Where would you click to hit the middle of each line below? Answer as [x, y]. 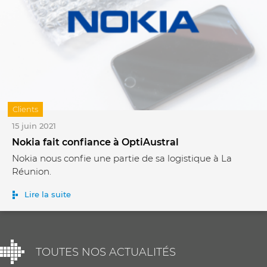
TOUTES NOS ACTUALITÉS [106, 252]
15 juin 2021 [34, 126]
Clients [25, 109]
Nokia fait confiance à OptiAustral [95, 142]
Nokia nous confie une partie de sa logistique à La [122, 159]
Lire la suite [48, 195]
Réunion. [32, 172]
